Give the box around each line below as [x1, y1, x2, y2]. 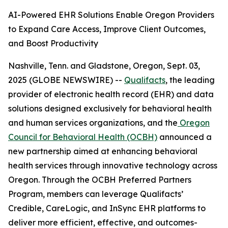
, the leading [165, 75, 215, 85]
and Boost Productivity [8, 38, 98, 48]
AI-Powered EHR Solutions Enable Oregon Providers [8, 10, 214, 20]
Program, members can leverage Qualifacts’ [8, 189, 183, 199]
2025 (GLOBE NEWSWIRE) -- [8, 75, 124, 85]
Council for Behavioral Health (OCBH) [8, 132, 157, 142]
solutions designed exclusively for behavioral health [8, 103, 212, 113]
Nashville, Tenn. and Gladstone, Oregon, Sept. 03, [8, 61, 200, 71]
